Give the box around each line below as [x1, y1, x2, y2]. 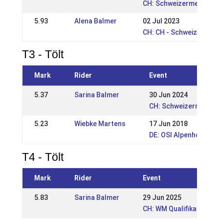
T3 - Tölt [22, 48, 64, 61]
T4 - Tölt [22, 151, 64, 163]
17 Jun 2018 [149, 120, 188, 128]
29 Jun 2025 [142, 194, 181, 201]
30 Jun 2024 [149, 91, 188, 99]
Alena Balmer [74, 17, 117, 25]
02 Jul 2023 [142, 17, 179, 25]
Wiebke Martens [74, 120, 126, 128]
